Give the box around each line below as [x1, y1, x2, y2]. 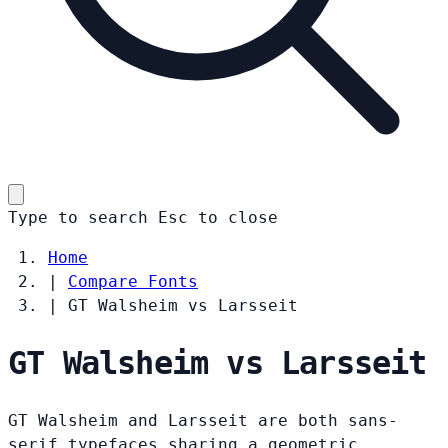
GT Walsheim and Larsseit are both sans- [8, 410, 398, 430]
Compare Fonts [68, 271, 198, 291]
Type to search [8, 207, 148, 227]
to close [198, 207, 278, 227]
